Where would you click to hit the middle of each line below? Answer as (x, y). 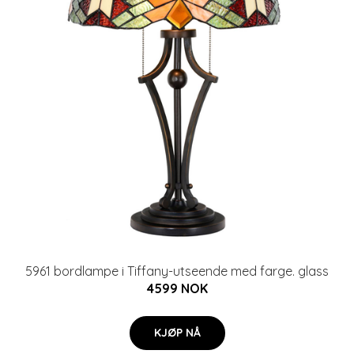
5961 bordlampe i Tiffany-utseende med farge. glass (177, 271)
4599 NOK (177, 288)
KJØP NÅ (177, 332)
